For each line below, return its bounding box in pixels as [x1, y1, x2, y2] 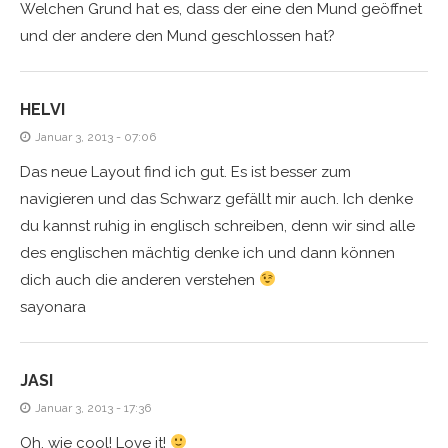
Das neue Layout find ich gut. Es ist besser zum [20, 162, 351, 181]
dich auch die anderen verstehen [20, 270, 259, 289]
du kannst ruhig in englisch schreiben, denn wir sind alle [20, 216, 415, 235]
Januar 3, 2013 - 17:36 [35, 400, 151, 415]
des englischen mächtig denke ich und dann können [20, 243, 395, 262]
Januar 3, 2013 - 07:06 [35, 129, 156, 144]
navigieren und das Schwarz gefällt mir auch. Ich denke [20, 189, 413, 208]
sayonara [20, 297, 86, 316]
